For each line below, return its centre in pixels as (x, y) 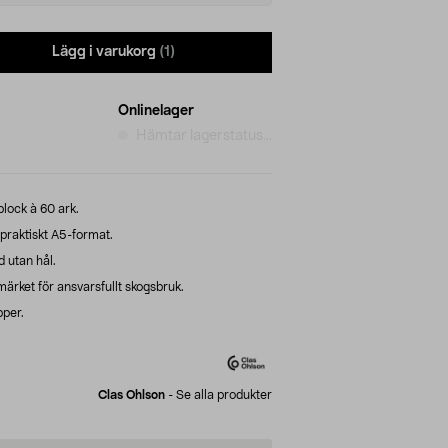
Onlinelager (156, 110)
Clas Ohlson (131, 394)
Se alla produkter (224, 394)
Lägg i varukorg (104, 52)
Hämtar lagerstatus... (204, 135)
